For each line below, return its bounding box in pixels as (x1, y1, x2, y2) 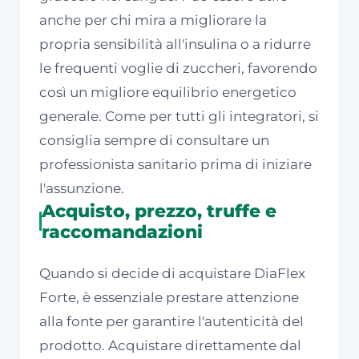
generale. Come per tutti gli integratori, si (39, 107, 319, 124)
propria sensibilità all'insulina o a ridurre (39, 35, 311, 52)
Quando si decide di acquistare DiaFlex (39, 264, 305, 281)
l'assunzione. (39, 179, 124, 196)
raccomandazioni (41, 220, 203, 243)
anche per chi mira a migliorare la (39, 11, 267, 28)
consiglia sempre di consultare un (39, 131, 269, 148)
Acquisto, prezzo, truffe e (41, 199, 276, 222)
